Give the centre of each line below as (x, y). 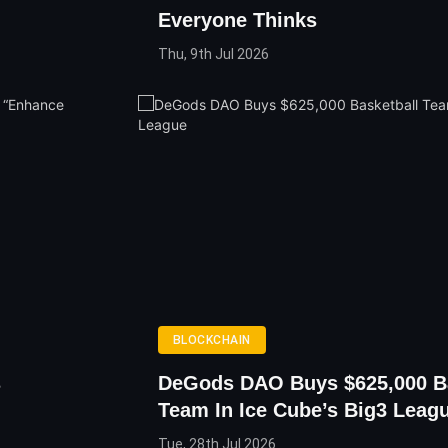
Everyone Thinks (237, 20)
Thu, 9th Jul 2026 (213, 54)
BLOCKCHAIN (211, 340)
